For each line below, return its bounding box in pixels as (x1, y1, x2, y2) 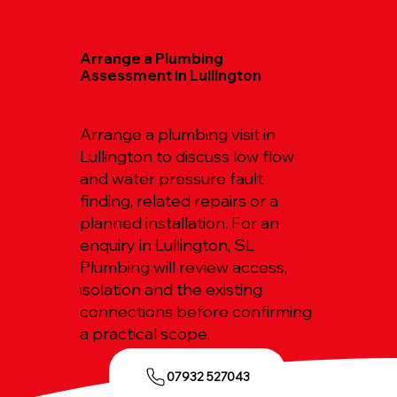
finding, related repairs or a (80, 191, 279, 212)
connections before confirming (80, 301, 313, 323)
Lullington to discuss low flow (80, 146, 295, 167)
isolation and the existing (80, 279, 263, 300)
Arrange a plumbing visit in (80, 124, 276, 145)
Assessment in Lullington (80, 65, 262, 84)
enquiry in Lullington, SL (80, 235, 255, 256)
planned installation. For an (80, 213, 280, 234)
